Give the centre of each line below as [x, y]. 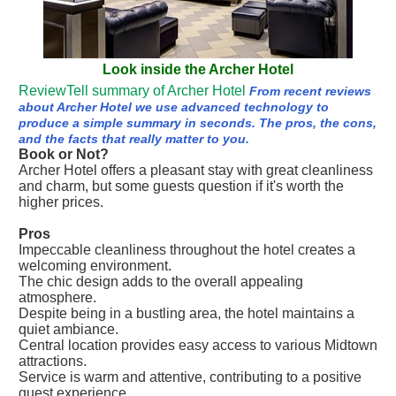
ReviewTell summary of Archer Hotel [132, 91]
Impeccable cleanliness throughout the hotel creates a [187, 250]
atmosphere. [57, 297]
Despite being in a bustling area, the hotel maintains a [187, 313]
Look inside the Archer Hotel [198, 69]
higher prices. [61, 202]
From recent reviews [310, 91]
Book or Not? [64, 154]
